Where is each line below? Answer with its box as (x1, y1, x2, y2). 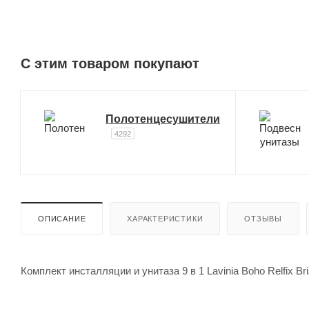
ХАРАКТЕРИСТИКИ (127, 214, 203, 223)
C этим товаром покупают (21, 55, 199, 71)
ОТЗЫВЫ (244, 214, 283, 223)
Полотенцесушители (106, 112, 220, 125)
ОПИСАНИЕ (38, 214, 86, 223)
